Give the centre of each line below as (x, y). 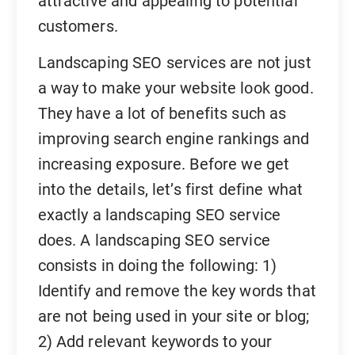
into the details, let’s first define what (170, 190)
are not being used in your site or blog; (174, 317)
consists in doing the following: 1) (157, 266)
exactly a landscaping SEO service (159, 215)
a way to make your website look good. (176, 88)
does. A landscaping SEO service (154, 240)
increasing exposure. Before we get (164, 164)
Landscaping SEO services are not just (174, 63)
